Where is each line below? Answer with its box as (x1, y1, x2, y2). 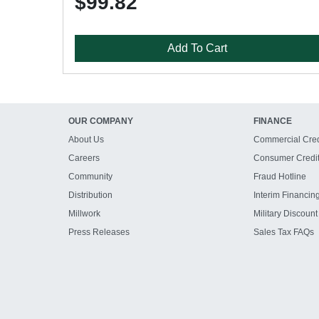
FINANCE (253, 116, 292, 126)
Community (68, 172, 113, 182)
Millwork (68, 209, 100, 219)
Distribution (68, 190, 113, 200)
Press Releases (68, 227, 130, 237)
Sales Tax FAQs (253, 227, 314, 237)
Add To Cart (167, 42, 228, 54)
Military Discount (253, 209, 318, 219)
